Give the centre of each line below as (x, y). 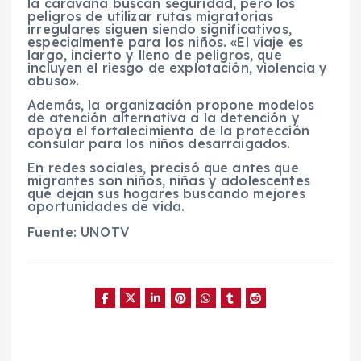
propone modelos (255, 104)
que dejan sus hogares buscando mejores (167, 193)
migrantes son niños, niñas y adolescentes (169, 180)
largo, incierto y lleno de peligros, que (155, 54)
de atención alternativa (107, 117)
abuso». (54, 80)
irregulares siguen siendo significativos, (160, 29)
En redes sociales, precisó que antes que (163, 167)
